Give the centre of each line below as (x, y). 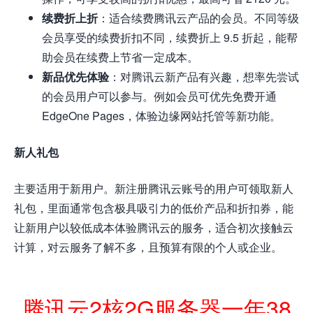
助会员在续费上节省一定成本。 (120, 57)
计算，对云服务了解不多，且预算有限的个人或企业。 (148, 247)
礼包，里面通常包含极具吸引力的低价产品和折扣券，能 (154, 208)
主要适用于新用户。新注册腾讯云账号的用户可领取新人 (154, 189)
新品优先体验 (75, 77)
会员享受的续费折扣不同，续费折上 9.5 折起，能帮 (170, 38)
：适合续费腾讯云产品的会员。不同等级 (198, 18)
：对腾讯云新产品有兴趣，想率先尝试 (204, 77)
